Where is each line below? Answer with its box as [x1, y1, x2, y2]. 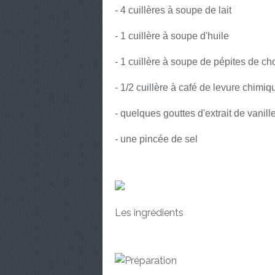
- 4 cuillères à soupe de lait [115, 5, 231, 15]
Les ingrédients [115, 207, 184, 219]
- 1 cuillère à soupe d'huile [115, 31, 229, 41]
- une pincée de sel [115, 134, 198, 144]
